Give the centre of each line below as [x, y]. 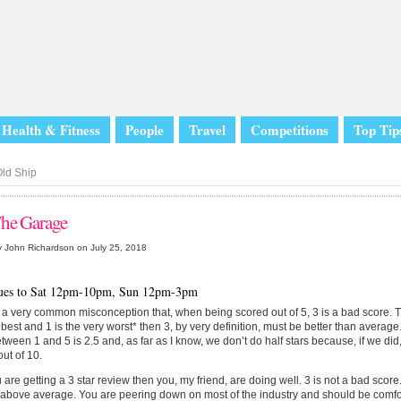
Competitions [290, 130]
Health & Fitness [51, 130]
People [145, 130]
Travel [207, 130]
